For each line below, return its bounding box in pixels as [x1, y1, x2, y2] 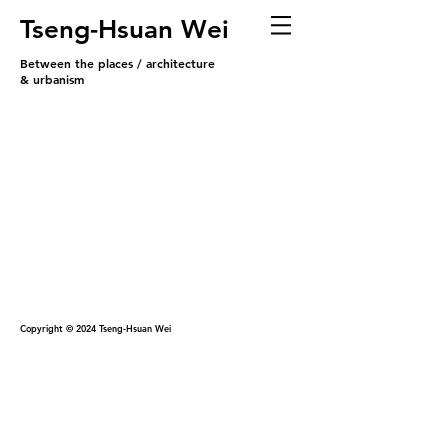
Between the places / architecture [20, 55, 215, 71]
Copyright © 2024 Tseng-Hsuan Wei [20, 322, 171, 334]
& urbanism [20, 71, 84, 87]
